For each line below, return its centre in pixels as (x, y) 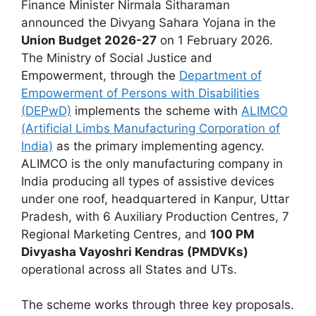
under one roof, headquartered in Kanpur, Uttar (155, 199)
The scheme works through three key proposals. (158, 305)
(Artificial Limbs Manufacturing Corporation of (151, 128)
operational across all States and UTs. (129, 269)
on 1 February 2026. (215, 40)
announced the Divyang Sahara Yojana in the (148, 22)
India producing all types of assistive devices (148, 181)
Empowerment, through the (100, 75)
